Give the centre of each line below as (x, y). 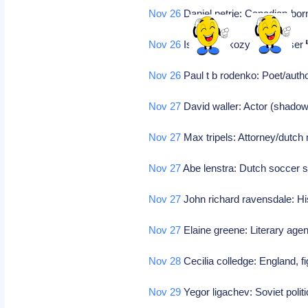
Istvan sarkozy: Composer (244, 44)
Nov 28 (165, 261)
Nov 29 (165, 292)
